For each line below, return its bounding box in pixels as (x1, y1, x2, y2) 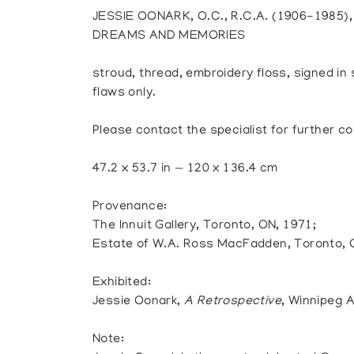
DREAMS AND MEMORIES (92, 29, 246, 43)
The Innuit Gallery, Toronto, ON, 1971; (92, 219, 317, 233)
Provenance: (92, 200, 168, 214)
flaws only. (92, 86, 156, 100)
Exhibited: (92, 276, 151, 290)
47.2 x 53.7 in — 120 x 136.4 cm (92, 162, 278, 176)
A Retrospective (184, 295, 282, 309)
